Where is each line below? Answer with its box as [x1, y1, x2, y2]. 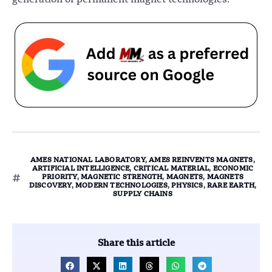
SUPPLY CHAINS [113, 191, 172, 198]
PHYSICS [171, 182, 203, 189]
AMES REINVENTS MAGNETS [149, 157, 253, 164]
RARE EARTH [207, 182, 255, 189]
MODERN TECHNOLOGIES [75, 182, 168, 189]
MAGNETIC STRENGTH [80, 174, 163, 181]
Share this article [97, 239, 175, 248]
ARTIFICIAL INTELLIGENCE [32, 165, 130, 172]
